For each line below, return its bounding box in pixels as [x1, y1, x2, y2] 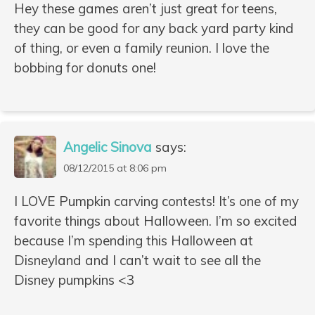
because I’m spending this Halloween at [14, 232, 253, 250]
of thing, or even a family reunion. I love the [14, 39, 269, 56]
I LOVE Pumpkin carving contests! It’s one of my [14, 193, 299, 210]
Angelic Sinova [63, 139, 152, 156]
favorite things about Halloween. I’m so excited [14, 212, 297, 230]
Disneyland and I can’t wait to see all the [14, 252, 261, 269]
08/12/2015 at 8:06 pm [63, 162, 167, 175]
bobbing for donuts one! [14, 58, 156, 76]
